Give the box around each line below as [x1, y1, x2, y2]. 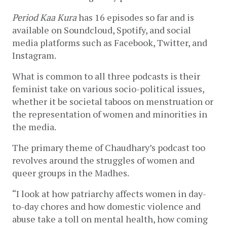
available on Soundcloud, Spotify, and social [12, 24, 191, 36]
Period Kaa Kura [12, 11, 77, 24]
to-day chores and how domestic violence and [12, 200, 201, 213]
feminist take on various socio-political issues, [12, 83, 204, 95]
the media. [12, 121, 58, 133]
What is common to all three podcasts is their [12, 70, 200, 83]
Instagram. [12, 49, 58, 62]
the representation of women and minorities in [12, 108, 207, 121]
